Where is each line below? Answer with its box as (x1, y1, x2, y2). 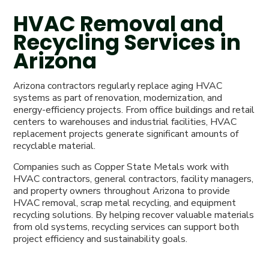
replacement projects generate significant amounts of (13, 127, 239, 141)
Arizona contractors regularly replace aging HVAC (13, 79, 223, 93)
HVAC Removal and (13, 9, 224, 39)
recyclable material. (13, 139, 96, 153)
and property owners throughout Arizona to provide (13, 184, 231, 198)
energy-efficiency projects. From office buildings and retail (13, 103, 255, 117)
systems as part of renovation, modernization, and (13, 91, 223, 105)
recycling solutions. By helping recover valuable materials (13, 208, 255, 222)
